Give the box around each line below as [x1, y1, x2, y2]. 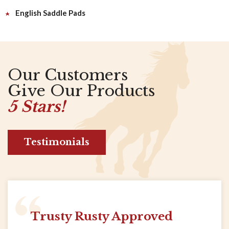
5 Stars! [8, 97, 65, 116]
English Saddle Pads [15, 8, 85, 17]
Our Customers [8, 65, 128, 84]
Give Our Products [8, 81, 155, 100]
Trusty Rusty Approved [31, 209, 173, 223]
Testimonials [24, 136, 89, 148]
